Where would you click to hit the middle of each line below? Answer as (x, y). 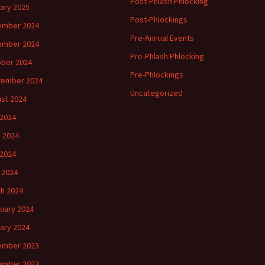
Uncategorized (156, 93)
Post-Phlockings (159, 20)
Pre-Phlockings (157, 75)
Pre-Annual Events (162, 38)
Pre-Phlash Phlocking (167, 56)
